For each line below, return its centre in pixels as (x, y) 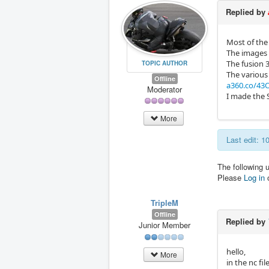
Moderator (165, 89)
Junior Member (165, 225)
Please (231, 177)
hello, (237, 252)
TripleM (165, 203)
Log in (254, 177)
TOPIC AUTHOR (164, 63)
